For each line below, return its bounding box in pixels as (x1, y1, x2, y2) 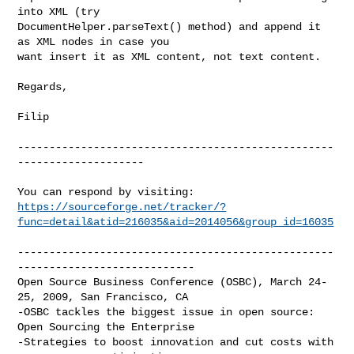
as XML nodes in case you (17, 35, 170, 48)
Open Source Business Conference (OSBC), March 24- (17, 275, 328, 288)
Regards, (17, 80, 69, 93)
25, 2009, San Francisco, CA (17, 290, 189, 303)
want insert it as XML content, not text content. (17, 50, 322, 63)
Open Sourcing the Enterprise (17, 320, 195, 333)
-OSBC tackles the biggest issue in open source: (17, 305, 315, 318)
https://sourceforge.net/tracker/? (17, 200, 227, 213)
